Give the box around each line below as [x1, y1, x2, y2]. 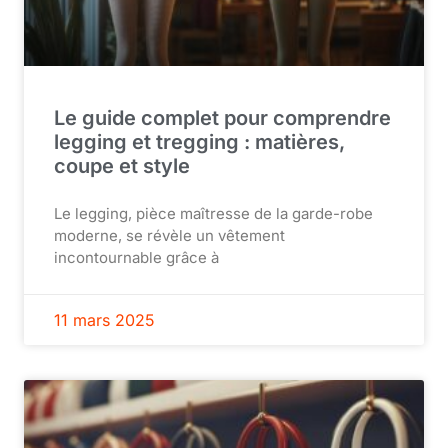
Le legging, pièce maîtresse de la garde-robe [54, 203, 373, 223]
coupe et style [54, 153, 190, 178]
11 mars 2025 [54, 309, 155, 330]
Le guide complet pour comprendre [54, 105, 391, 130]
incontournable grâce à [54, 247, 219, 267]
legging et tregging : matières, [54, 129, 345, 154]
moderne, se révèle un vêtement [54, 225, 285, 245]
